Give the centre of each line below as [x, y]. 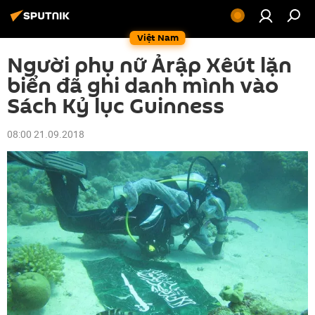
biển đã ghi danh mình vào [143, 86]
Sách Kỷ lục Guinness [116, 107]
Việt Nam [157, 38]
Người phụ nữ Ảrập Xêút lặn [149, 66]
